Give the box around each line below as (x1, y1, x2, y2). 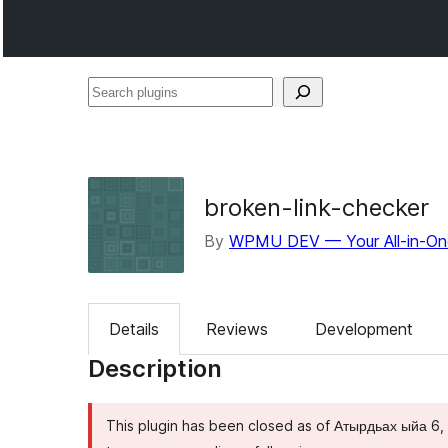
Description (88, 354, 222, 384)
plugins (87, 111, 136, 131)
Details (109, 319, 159, 340)
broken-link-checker (204, 193, 429, 222)
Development (315, 319, 413, 340)
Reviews (206, 319, 268, 340)
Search (87, 81, 138, 101)
